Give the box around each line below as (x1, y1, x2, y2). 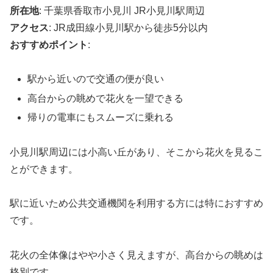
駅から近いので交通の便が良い (27, 74, 165, 85)
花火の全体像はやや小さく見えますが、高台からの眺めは (10, 250, 263, 261)
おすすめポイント (10, 39, 88, 50)
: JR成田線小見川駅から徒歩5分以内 (49, 22, 208, 33)
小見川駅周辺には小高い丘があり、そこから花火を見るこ (10, 146, 263, 157)
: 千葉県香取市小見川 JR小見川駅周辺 (39, 5, 205, 16)
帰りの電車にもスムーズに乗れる (27, 112, 174, 122)
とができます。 (10, 163, 78, 174)
